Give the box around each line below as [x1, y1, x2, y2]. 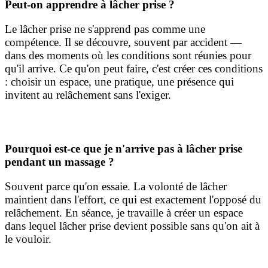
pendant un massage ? [5, 156, 114, 169]
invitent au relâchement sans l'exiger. [5, 89, 171, 102]
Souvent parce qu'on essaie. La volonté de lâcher [5, 180, 227, 193]
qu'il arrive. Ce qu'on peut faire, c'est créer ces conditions [5, 62, 263, 75]
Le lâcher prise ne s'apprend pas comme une [5, 23, 205, 36]
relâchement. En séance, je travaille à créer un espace [5, 206, 243, 220]
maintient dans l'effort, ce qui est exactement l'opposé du [5, 193, 261, 206]
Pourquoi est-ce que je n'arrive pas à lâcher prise [5, 142, 242, 156]
